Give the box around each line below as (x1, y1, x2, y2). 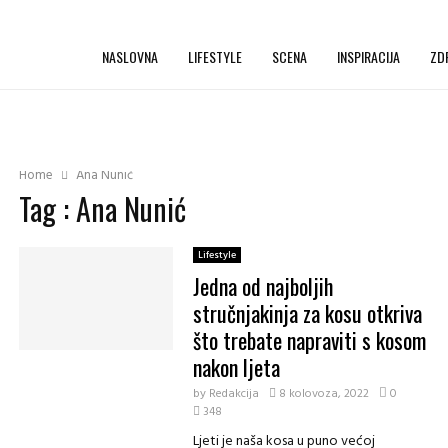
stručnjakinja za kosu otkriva (192, 297, 422, 329)
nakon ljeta (192, 351, 280, 383)
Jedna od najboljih (192, 270, 333, 302)
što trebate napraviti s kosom (192, 324, 426, 356)
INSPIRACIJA (337, 46, 400, 67)
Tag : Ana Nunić (19, 186, 186, 231)
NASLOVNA (102, 46, 158, 67)
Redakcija (208, 384, 259, 404)
